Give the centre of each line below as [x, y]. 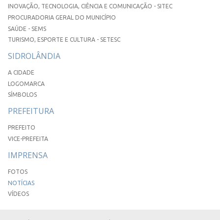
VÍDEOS [18, 194]
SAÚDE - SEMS [27, 28]
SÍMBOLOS [22, 95]
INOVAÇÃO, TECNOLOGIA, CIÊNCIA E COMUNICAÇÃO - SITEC [90, 6]
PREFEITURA [31, 111]
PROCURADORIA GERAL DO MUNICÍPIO [62, 18]
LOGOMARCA [26, 83]
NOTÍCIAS [21, 183]
